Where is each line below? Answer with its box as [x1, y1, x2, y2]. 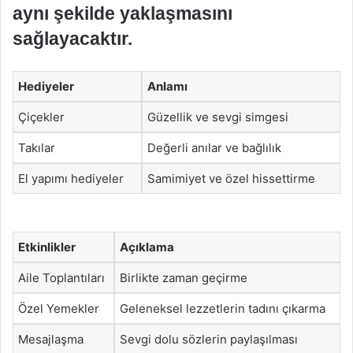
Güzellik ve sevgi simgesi [147, 110, 288, 124]
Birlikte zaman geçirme [120, 269, 247, 285]
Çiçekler [18, 110, 65, 124]
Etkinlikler [18, 239, 76, 255]
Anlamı [147, 79, 188, 94]
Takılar [18, 140, 55, 155]
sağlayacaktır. [13, 28, 132, 49]
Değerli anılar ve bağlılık [147, 140, 281, 155]
